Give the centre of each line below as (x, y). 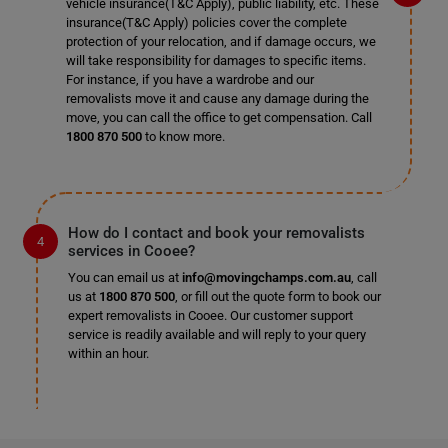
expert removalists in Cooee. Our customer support (210, 315)
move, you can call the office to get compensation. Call (218, 117)
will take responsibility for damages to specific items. (215, 60)
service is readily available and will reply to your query (216, 334)
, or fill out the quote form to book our (277, 296)
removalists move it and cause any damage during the (217, 98)
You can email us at (124, 277)
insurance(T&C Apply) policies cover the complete (206, 22)
